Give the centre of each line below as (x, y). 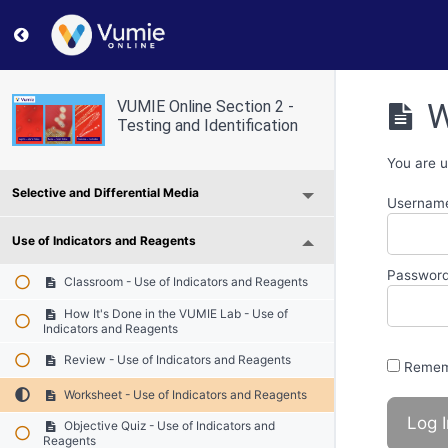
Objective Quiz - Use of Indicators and (168, 426)
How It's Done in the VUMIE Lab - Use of (175, 313)
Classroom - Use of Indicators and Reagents (185, 282)
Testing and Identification (207, 125)
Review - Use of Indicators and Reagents (176, 360)
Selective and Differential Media (105, 193)
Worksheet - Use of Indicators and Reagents (184, 395)
